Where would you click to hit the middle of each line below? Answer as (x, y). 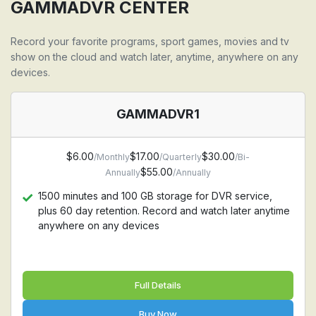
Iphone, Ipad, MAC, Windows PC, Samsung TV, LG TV (163, 17)
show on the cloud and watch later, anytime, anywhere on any (154, 57)
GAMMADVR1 (158, 114)
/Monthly (112, 157)
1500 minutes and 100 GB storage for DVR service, (155, 196)
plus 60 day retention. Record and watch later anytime (164, 211)
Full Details (158, 285)
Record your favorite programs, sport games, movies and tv (150, 41)
